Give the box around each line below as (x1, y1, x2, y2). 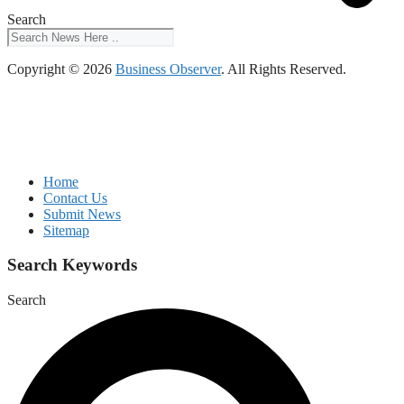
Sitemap (43, 222, 89, 238)
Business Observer (115, 60, 221, 77)
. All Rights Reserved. (221, 60, 346, 77)
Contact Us (43, 189, 107, 206)
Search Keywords (7, 255, 137, 275)
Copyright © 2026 (7, 60, 115, 77)
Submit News (43, 206, 121, 222)
